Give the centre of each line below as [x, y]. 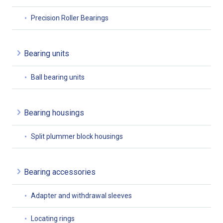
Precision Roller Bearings [70, 18]
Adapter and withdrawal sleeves [81, 196]
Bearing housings [54, 113]
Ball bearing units [58, 77]
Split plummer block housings [77, 137]
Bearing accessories [60, 172]
